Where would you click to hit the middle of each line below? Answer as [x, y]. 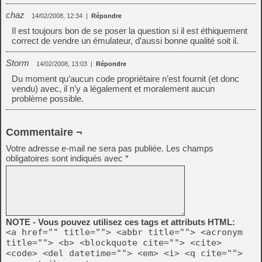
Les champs [190, 148]
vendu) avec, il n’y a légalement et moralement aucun [113, 89]
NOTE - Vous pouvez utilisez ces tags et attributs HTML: [120, 222]
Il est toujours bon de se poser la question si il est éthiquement [130, 31]
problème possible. [48, 99]
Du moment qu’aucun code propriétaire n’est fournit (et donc [125, 79]
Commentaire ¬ [44, 132]
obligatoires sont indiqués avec [65, 158]
